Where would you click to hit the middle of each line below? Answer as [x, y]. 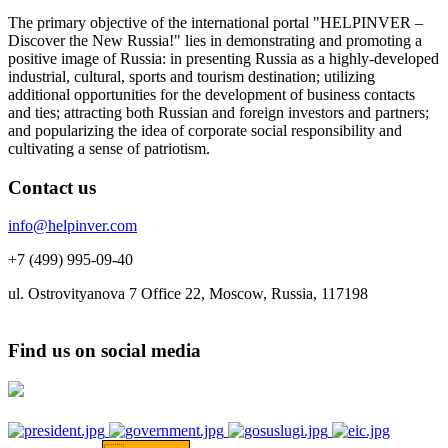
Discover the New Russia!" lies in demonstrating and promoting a [215, 40]
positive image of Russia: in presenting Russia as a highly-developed [223, 58]
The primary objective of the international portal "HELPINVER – [215, 22]
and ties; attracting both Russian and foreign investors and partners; [218, 112]
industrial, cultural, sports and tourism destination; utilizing [191, 76]
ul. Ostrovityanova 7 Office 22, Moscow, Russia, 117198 [188, 294]
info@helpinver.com [72, 226]
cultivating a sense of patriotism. [109, 148]
